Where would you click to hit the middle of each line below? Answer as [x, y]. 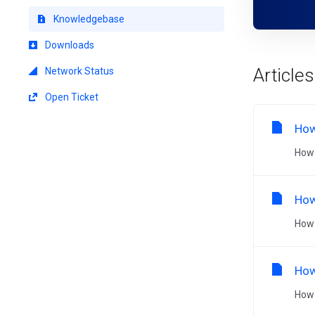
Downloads [69, 45]
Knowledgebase [88, 19]
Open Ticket [71, 97]
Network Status [78, 71]
